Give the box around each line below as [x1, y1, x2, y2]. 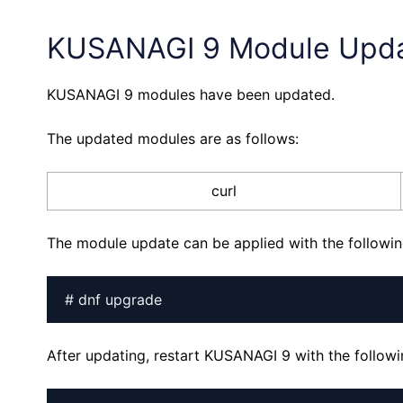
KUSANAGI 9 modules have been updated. [47, 85, 335, 103]
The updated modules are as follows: [47, 130, 299, 148]
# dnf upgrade [65, 291, 162, 309]
